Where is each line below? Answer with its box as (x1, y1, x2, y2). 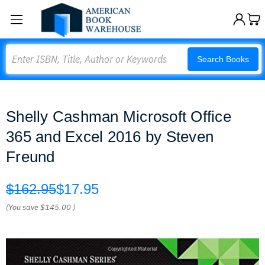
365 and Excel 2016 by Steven (6, 128, 214, 146)
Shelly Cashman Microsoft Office (6, 108, 231, 125)
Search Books (197, 54, 249, 64)
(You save (6, 202, 38, 212)
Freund (6, 148, 55, 166)
